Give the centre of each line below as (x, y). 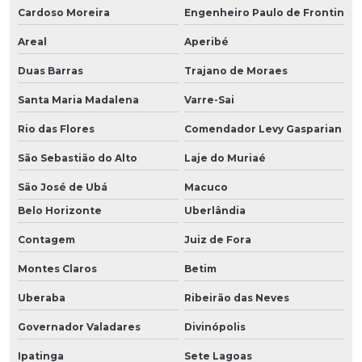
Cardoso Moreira (64, 12)
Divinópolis (215, 326)
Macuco (206, 187)
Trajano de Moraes (236, 70)
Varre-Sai (209, 99)
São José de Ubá (63, 187)
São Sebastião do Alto (78, 158)
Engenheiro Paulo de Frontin (264, 12)
